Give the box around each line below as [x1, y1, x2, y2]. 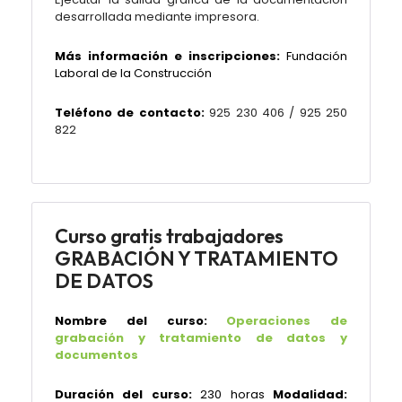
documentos [55, 346, 138, 363]
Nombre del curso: [55, 312, 207, 329]
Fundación [280, 48, 347, 65]
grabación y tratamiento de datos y [55, 329, 347, 346]
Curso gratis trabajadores [55, 223, 284, 249]
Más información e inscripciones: [55, 48, 280, 65]
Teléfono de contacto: [55, 104, 210, 121]
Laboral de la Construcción [55, 65, 212, 82]
